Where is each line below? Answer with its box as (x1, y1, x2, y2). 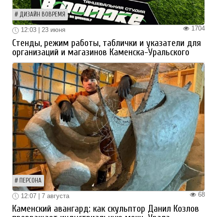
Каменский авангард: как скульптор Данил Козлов (12, 203, 199, 215)
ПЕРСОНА (19, 177, 42, 184)
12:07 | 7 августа (19, 192, 69, 200)
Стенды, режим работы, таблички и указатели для (12, 37, 201, 48)
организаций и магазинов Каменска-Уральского (12, 46, 189, 58)
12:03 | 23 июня (19, 26, 65, 34)
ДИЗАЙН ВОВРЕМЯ (19, 11, 65, 18)
